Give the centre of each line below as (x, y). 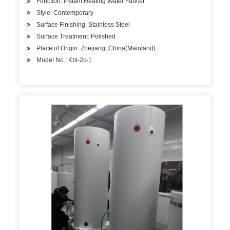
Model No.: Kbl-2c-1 (64, 60)
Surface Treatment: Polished (76, 36)
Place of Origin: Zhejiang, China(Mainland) (96, 48)
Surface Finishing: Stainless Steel (83, 25)
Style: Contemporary (65, 13)
